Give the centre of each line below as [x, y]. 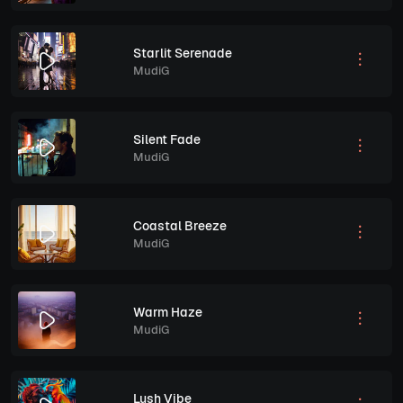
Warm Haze [168, 312]
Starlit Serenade [183, 53]
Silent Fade [167, 139]
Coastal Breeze [180, 225]
